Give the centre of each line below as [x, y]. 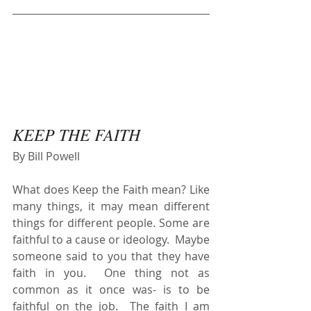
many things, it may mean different [111, 206]
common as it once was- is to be [111, 289]
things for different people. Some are [111, 222]
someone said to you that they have [111, 256]
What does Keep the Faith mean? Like [111, 189]
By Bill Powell [46, 156]
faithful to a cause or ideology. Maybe [111, 239]
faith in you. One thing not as [111, 272]
